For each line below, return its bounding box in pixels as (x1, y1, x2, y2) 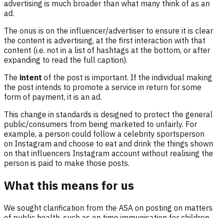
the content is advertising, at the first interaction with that (4, 35, 205, 45)
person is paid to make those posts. (4, 158, 129, 168)
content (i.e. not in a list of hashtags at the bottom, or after (4, 45, 210, 55)
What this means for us (4, 177, 134, 193)
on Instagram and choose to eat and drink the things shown (4, 138, 213, 148)
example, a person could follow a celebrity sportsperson (4, 128, 204, 139)
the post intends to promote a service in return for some (4, 82, 201, 92)
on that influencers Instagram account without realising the (4, 148, 213, 158)
